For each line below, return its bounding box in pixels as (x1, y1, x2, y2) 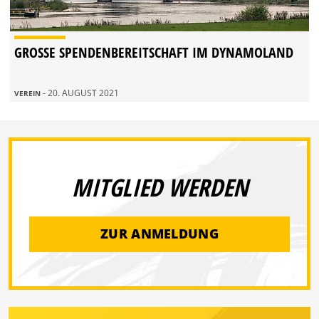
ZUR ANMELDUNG (100, 225, 219, 243)
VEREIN (14, 88, 43, 98)
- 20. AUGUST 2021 (43, 86, 119, 99)
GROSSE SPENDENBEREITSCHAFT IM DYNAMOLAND (14, 42, 293, 62)
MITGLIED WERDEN (71, 170, 248, 204)
